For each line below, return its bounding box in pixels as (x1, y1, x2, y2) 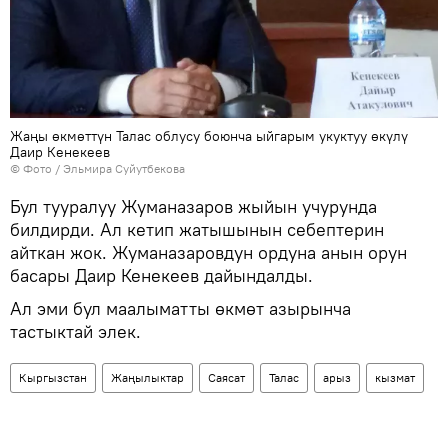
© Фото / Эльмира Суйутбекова (10, 161, 185, 177)
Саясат (208, 370, 245, 386)
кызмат (375, 370, 415, 386)
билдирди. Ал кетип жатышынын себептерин (10, 218, 384, 242)
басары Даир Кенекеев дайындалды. (10, 264, 313, 288)
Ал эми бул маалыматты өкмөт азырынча (10, 297, 351, 321)
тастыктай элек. (10, 320, 146, 344)
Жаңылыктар (111, 370, 184, 386)
